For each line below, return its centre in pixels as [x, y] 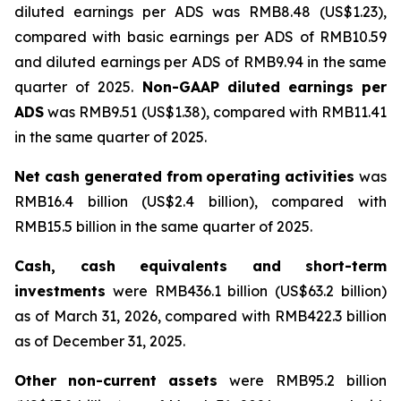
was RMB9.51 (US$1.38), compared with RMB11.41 [215, 112]
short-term [346, 266]
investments [60, 291]
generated [123, 176]
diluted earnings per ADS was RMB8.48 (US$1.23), [200, 12]
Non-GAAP [180, 87]
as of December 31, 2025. [100, 341]
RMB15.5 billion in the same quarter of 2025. [163, 226]
